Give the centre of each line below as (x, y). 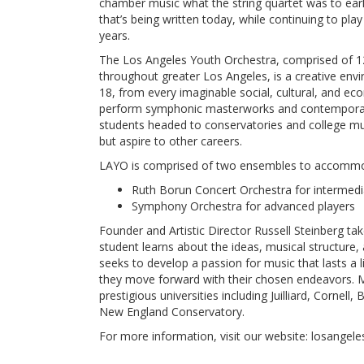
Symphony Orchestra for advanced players (243, 206)
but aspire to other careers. (171, 141)
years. (115, 35)
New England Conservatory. (172, 312)
